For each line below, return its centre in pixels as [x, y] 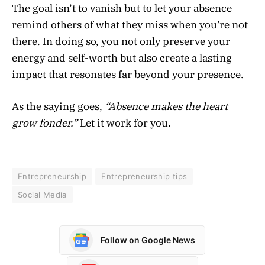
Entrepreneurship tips [144, 176]
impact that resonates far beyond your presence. [128, 75]
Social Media [42, 194]
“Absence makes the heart [166, 107]
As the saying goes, [58, 107]
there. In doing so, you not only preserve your [121, 42]
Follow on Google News [148, 240]
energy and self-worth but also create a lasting [122, 58]
